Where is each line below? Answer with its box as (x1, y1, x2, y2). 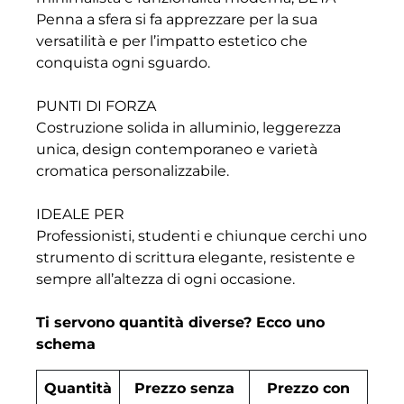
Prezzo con (267, 380, 350, 398)
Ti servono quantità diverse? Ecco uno (36, 314, 325, 332)
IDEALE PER (36, 206, 124, 224)
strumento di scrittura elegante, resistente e (36, 249, 355, 267)
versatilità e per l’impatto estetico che (36, 32, 308, 50)
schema (36, 335, 96, 353)
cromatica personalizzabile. (36, 162, 229, 180)
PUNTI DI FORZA (36, 97, 156, 115)
